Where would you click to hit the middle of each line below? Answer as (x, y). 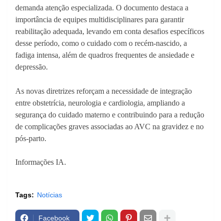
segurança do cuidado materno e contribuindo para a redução (110, 115)
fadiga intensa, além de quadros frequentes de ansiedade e (105, 55)
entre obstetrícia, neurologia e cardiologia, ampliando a (100, 103)
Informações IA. (41, 162)
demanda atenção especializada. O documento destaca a (102, 8)
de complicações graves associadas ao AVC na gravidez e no (110, 127)
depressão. (32, 67)
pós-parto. (31, 139)
